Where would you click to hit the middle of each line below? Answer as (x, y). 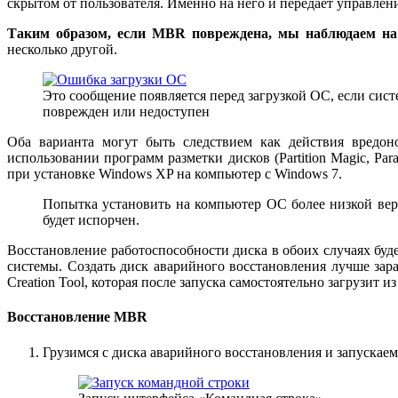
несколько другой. (62, 49)
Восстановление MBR (77, 317)
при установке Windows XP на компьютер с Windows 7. (175, 173)
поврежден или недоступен (126, 111)
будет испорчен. (91, 219)
